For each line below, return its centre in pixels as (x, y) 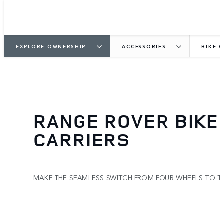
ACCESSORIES (144, 46)
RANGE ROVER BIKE (126, 121)
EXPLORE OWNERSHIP (51, 46)
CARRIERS (82, 139)
